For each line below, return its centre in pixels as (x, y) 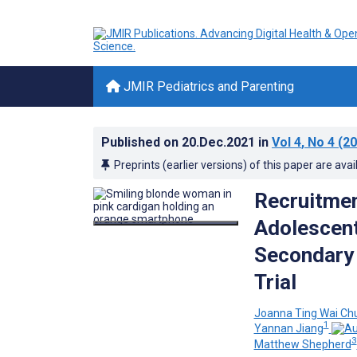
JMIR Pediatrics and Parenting (207, 86)
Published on (141, 142)
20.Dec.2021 (220, 142)
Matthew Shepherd (302, 344)
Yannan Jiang (288, 329)
